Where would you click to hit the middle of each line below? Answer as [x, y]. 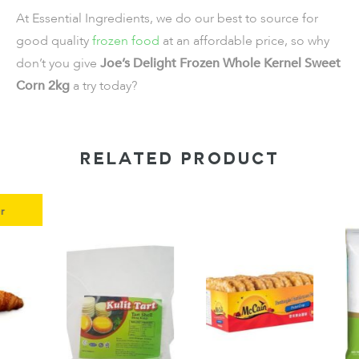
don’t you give [56, 63]
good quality [54, 41]
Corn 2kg [44, 86]
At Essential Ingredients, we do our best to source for [167, 18]
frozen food [126, 41]
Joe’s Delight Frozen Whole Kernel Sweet [219, 63]
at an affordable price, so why [244, 41]
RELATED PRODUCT [179, 161]
